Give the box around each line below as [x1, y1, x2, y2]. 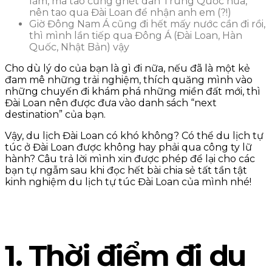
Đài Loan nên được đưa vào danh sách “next [5, 97, 217, 109]
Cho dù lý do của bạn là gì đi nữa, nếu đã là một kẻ [5, 63, 250, 75]
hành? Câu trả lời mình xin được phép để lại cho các [5, 153, 255, 165]
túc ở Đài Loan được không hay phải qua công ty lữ [5, 141, 252, 154]
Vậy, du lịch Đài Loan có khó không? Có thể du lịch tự [5, 130, 263, 142]
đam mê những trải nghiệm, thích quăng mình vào [5, 74, 253, 86]
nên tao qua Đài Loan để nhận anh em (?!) [29, 7, 231, 19]
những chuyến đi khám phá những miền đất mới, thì [5, 86, 260, 98]
